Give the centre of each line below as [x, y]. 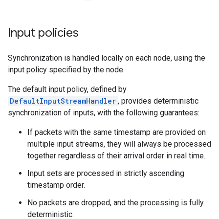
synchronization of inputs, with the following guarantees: [104, 113]
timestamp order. [56, 185]
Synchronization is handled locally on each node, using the [107, 58]
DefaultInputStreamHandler [63, 101]
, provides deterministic [158, 101]
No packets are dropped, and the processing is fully [116, 203]
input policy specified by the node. [66, 70]
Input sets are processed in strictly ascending [106, 173]
